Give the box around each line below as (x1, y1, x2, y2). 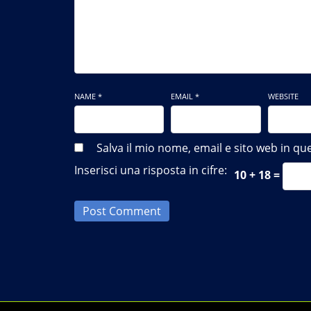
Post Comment (83, 203, 161, 219)
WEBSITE (267, 90, 299, 101)
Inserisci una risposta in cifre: (74, 162, 227, 178)
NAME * (74, 90, 102, 101)
